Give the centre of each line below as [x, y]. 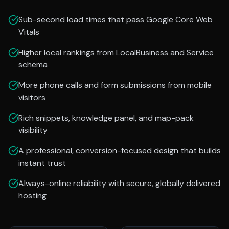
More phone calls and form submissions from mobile [115, 85]
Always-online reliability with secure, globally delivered [119, 183]
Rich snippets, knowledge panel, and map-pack [106, 118]
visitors [32, 97]
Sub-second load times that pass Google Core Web [116, 20]
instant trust [42, 163]
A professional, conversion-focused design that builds [120, 151]
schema [33, 65]
